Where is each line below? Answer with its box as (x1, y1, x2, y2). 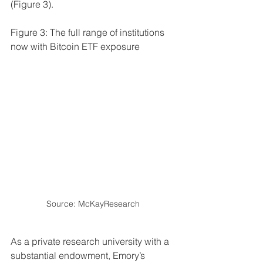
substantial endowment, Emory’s (11, 249, 147, 262)
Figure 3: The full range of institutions (11, 26, 167, 38)
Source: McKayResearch (46, 198, 142, 210)
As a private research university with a (11, 235, 171, 248)
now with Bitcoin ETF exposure (11, 40, 140, 52)
